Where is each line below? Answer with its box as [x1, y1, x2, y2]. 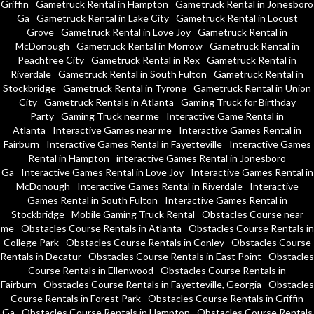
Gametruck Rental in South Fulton [58, 68, 207, 81]
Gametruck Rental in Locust [175, 12, 298, 25]
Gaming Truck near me [61, 110, 159, 123]
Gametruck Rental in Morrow [76, 40, 203, 53]
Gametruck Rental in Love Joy [61, 26, 191, 39]
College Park [3, 236, 59, 249]
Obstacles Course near [201, 208, 303, 221]
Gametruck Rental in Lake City [36, 12, 169, 25]
